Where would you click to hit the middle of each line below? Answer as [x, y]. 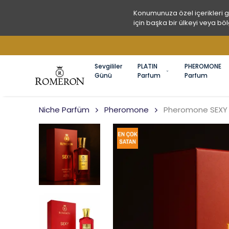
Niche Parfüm [64, 110]
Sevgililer [108, 66]
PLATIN [147, 66]
